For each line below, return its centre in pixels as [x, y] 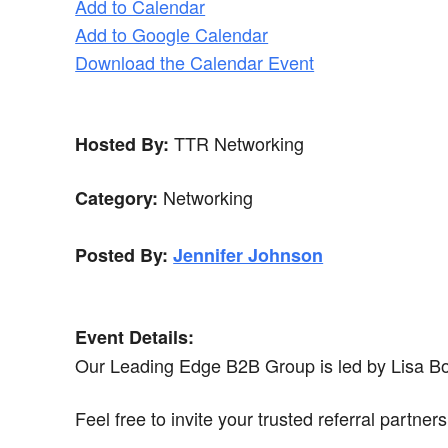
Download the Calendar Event [195, 61]
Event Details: [135, 336]
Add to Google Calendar [172, 33]
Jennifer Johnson [248, 254]
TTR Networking [237, 142]
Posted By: [122, 254]
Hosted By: [122, 143]
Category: [117, 197]
